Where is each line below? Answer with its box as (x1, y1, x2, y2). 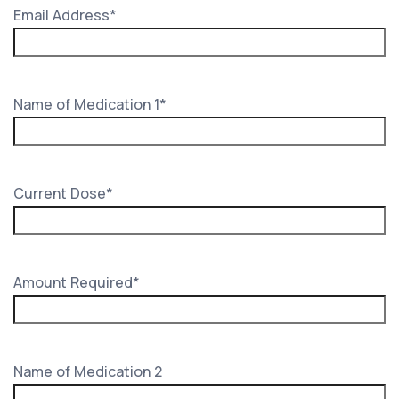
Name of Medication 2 (13, 361, 162, 381)
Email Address (13, 4, 110, 25)
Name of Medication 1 (13, 94, 159, 114)
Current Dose (13, 183, 106, 203)
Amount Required (13, 272, 133, 292)
